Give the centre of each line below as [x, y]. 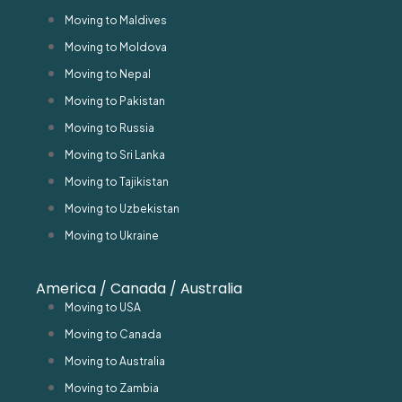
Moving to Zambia [112, 388]
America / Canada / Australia [139, 288]
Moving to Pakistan [115, 100]
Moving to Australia [115, 361]
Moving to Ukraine [112, 235]
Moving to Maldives [116, 20]
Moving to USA [103, 307]
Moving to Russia [109, 127]
